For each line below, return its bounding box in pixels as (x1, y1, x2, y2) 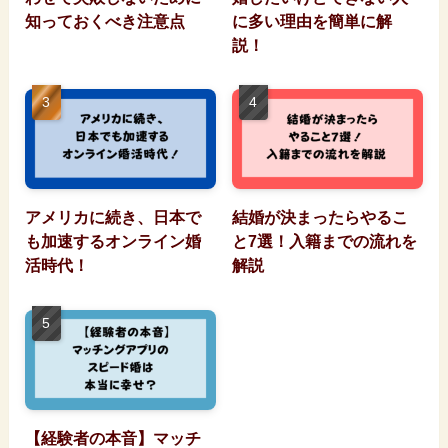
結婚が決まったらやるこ (232, 208, 409, 227)
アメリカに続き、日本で (24, 208, 201, 227)
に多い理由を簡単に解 (232, 11, 393, 30)
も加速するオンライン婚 (24, 232, 201, 251)
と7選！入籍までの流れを (232, 232, 418, 251)
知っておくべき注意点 (24, 11, 185, 30)
